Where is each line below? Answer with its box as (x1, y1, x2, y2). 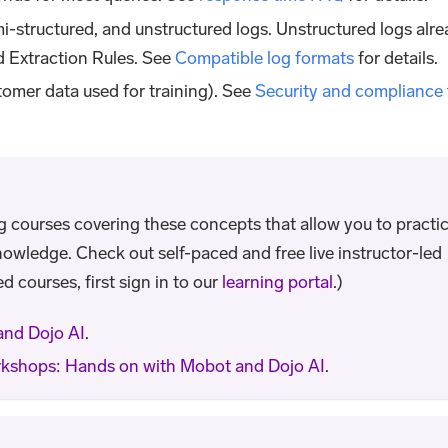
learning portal (221, 270, 333, 293)
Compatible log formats (175, 46, 355, 69)
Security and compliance (255, 80, 444, 103)
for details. (354, 46, 439, 69)
